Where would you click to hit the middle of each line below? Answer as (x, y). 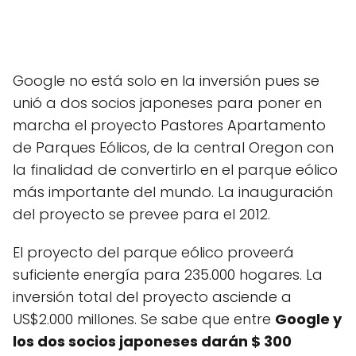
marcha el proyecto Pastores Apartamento (169, 125)
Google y (308, 319)
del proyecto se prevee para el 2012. (141, 214)
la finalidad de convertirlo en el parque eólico (175, 170)
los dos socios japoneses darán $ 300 (152, 341)
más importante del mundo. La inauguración (173, 192)
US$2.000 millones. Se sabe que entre (144, 319)
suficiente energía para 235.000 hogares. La (168, 275)
